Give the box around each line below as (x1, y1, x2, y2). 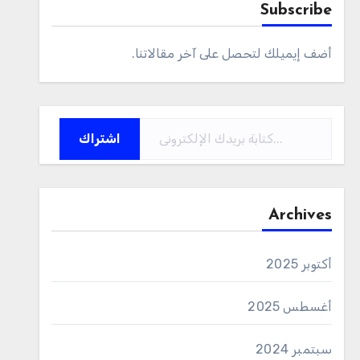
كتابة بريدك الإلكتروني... (271, 109, 333, 125)
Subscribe (260, 2, 333, 18)
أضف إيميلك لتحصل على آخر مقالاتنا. (132, 46, 333, 61)
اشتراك (79, 131, 121, 146)
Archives (268, 207, 333, 223)
